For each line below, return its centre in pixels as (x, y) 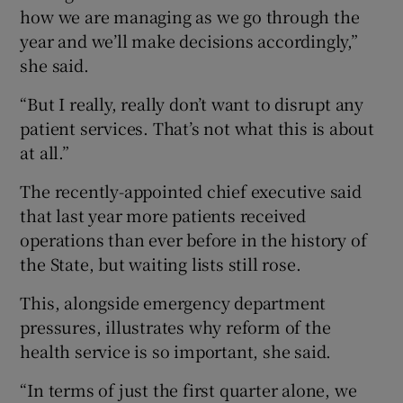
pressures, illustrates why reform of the (175, 327)
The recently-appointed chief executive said (191, 191)
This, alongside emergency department (173, 303)
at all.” (45, 152)
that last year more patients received (163, 215)
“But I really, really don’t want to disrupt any (192, 104)
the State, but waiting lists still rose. (161, 264)
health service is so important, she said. (176, 351)
